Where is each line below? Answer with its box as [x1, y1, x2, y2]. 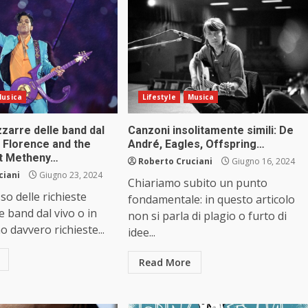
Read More [138, 256, 190, 269]
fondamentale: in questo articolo [127, 192, 295, 208]
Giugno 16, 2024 [229, 155, 295, 168]
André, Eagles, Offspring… [127, 137, 265, 151]
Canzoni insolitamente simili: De [127, 124, 294, 137]
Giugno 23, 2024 [37, 169, 103, 181]
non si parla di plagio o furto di [127, 208, 287, 224]
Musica [187, 92, 214, 102]
